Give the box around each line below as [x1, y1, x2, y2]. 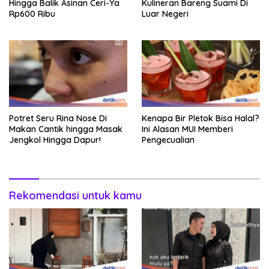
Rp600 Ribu [9, 8, 55, 20]
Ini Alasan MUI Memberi [142, 124, 233, 135]
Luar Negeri [142, 8, 189, 20]
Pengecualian [142, 134, 195, 146]
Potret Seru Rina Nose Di [9, 113, 107, 124]
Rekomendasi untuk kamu [9, 189, 142, 203]
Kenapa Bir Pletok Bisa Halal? [142, 113, 259, 124]
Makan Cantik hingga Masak [9, 124, 122, 135]
